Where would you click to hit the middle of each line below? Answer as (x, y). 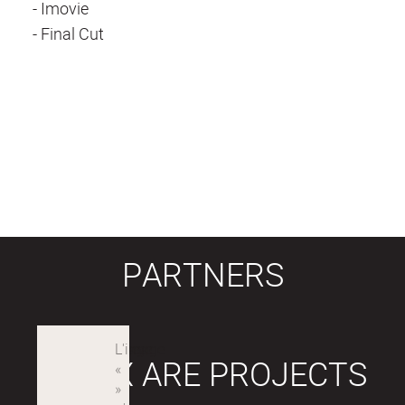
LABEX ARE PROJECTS (202, 373)
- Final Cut (68, 33)
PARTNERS (202, 273)
